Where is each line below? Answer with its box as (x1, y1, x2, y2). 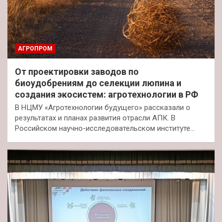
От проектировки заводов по (15, 66, 139, 77)
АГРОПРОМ (18, 45, 53, 53)
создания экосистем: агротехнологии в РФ (15, 89, 198, 100)
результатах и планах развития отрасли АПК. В (15, 113, 175, 123)
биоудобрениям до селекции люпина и (15, 78, 181, 89)
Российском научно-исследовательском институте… (15, 124, 195, 133)
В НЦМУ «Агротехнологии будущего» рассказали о (15, 103, 190, 112)
